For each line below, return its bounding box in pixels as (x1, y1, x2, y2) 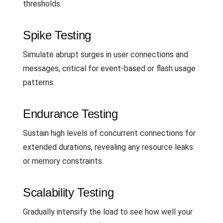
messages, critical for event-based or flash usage (23, 63, 196, 73)
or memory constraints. (23, 156, 104, 166)
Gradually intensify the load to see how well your (23, 207, 193, 217)
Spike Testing (23, 28, 92, 42)
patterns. (23, 77, 55, 87)
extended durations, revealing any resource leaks (23, 142, 193, 152)
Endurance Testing (23, 107, 118, 120)
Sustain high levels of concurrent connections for (23, 128, 196, 138)
